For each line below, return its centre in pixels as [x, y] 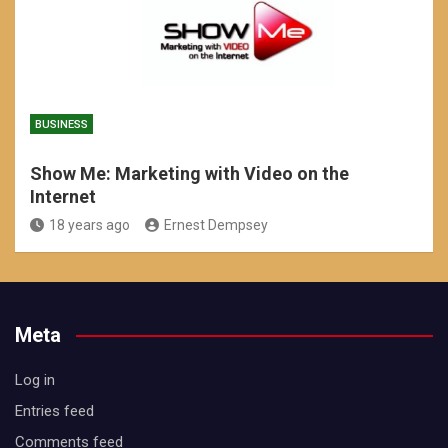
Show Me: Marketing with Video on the [189, 173]
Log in [35, 380]
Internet [63, 196]
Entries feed [54, 411]
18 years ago [89, 225]
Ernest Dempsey [216, 225]
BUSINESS [61, 124]
